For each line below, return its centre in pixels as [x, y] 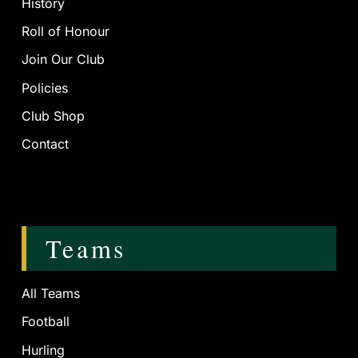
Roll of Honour [66, 32]
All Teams [51, 294]
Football [46, 322]
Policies [45, 88]
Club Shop [54, 115]
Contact [46, 144]
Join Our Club [64, 60]
